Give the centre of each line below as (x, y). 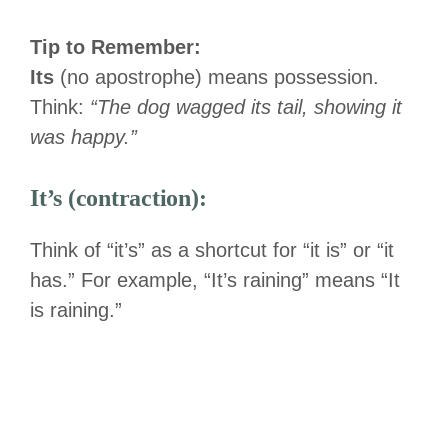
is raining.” (76, 309)
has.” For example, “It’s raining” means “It (215, 279)
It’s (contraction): (118, 197)
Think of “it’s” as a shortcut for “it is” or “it (212, 249)
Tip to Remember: (115, 46)
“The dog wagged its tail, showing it (246, 106)
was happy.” (83, 136)
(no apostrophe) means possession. (216, 76)
